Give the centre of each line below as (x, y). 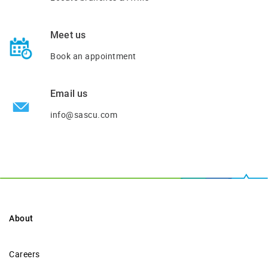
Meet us (68, 35)
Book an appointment (93, 56)
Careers (25, 254)
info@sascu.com (84, 114)
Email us (69, 93)
